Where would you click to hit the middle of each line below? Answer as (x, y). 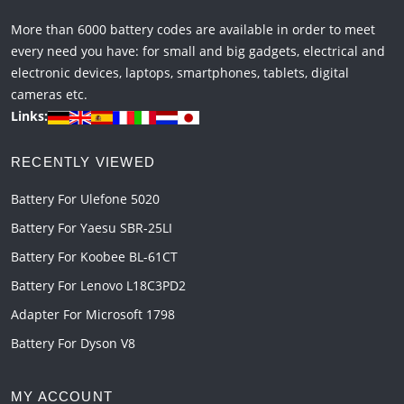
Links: (29, 116)
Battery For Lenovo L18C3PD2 (98, 286)
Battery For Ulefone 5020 (85, 199)
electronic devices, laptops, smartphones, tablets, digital (180, 73)
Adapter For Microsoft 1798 (93, 315)
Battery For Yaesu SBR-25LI (92, 228)
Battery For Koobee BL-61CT (94, 257)
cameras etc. (49, 95)
